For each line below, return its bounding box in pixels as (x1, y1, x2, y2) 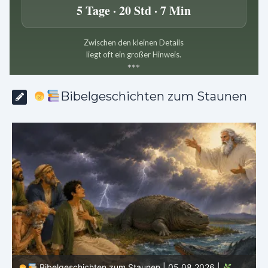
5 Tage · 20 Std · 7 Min (77, 2, 191, 19)
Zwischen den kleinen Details (84, 38, 184, 47)
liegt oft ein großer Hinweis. (86, 50, 182, 59)
